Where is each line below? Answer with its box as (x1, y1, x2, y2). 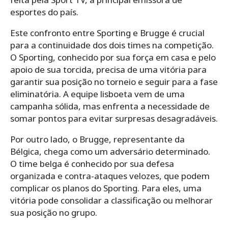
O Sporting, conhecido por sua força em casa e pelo (10, 51, 216, 63)
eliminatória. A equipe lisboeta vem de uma (10, 88, 185, 100)
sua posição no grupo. (10, 206, 97, 218)
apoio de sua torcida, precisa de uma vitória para (10, 63, 207, 75)
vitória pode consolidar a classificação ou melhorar (10, 194, 213, 206)
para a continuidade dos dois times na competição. (10, 39, 214, 51)
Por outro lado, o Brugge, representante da (10, 133, 185, 145)
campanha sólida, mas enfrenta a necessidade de (10, 100, 210, 112)
